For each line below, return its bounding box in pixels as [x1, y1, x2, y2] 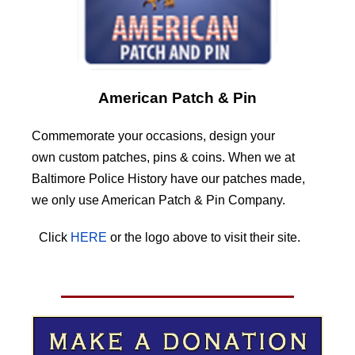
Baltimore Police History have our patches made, [32, 171, 305, 185]
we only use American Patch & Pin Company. [32, 193, 285, 207]
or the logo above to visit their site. [107, 230, 316, 244]
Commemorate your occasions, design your [32, 128, 275, 143]
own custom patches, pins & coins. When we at [32, 150, 295, 164]
